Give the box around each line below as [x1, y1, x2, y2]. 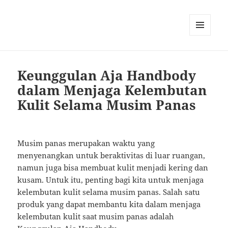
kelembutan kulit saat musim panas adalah [17, 211, 175, 222]
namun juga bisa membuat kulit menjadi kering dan [17, 162, 209, 173]
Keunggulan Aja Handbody [17, 66, 196, 85]
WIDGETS [189, 52, 218, 62]
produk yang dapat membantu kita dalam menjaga [17, 199, 201, 210]
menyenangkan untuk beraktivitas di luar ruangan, [17, 150, 206, 161]
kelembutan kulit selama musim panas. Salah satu [17, 187, 201, 197]
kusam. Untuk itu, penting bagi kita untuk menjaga [17, 175, 204, 185]
